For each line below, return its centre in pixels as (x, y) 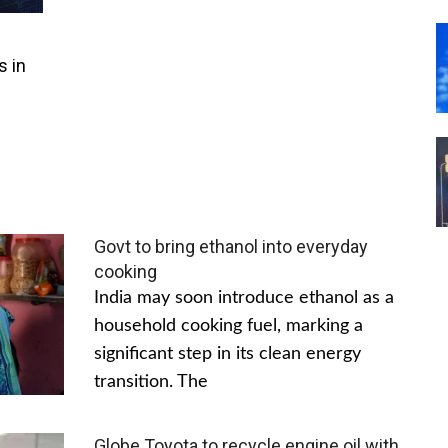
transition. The (151, 381)
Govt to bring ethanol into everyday (231, 246)
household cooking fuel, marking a (228, 325)
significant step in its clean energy (227, 353)
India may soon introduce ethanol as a (244, 297)
